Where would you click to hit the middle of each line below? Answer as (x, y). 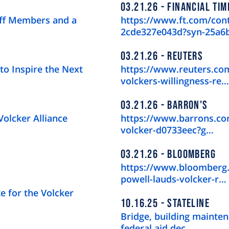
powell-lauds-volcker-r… (174, 179)
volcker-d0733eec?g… (167, 130)
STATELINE (187, 204)
